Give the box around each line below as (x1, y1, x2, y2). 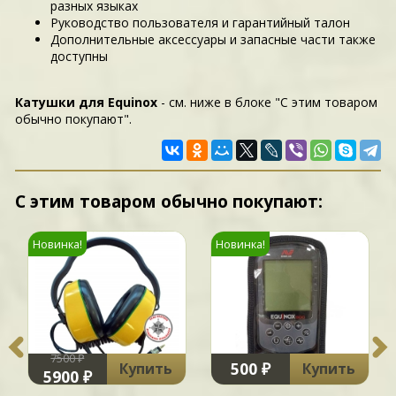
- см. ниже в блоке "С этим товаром (157, 93, 378, 110)
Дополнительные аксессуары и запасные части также (50, 30, 377, 48)
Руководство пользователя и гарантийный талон (50, 13, 351, 31)
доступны (50, 47, 109, 65)
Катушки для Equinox (15, 93, 158, 110)
